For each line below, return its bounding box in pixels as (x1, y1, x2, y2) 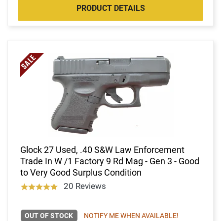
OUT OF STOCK (25, 211, 74, 220)
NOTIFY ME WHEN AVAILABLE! (83, 211, 179, 220)
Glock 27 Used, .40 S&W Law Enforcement (20, 144, 184, 155)
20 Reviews (63, 181, 106, 191)
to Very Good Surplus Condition (20, 167, 142, 178)
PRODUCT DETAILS (76, 3, 145, 13)
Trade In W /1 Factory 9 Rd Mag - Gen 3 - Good (20, 155, 199, 166)
